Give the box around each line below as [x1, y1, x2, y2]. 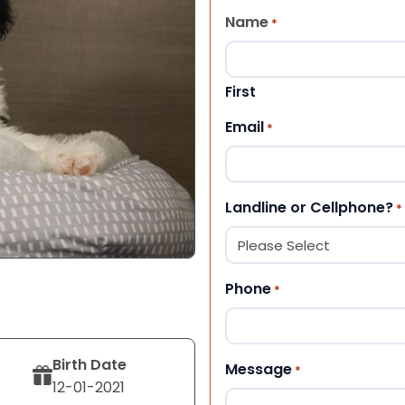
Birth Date [52, 353, 127, 375]
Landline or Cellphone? [225, 196, 393, 218]
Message [225, 358, 292, 380]
